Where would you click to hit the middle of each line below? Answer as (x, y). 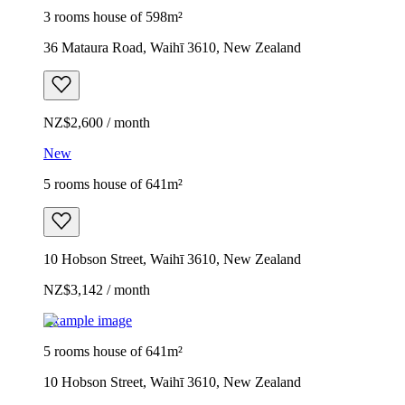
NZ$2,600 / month (97, 122)
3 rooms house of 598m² (113, 16)
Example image (88, 320)
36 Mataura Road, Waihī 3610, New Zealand (172, 47)
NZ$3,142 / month (97, 289)
